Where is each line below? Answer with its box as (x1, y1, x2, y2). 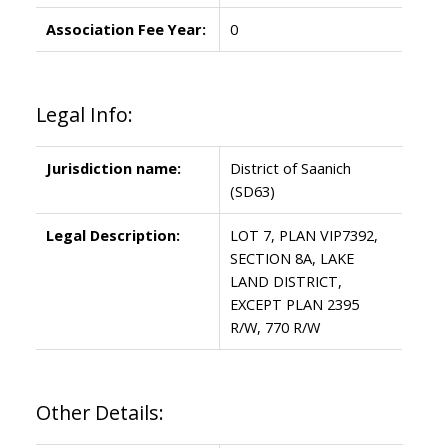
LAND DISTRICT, (229, 270, 342, 291)
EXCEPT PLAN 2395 (229, 293, 359, 314)
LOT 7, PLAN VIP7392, (229, 224, 378, 245)
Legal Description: (45, 224, 180, 245)
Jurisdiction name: (45, 157, 181, 178)
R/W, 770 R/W (229, 316, 320, 337)
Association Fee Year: (45, 18, 206, 39)
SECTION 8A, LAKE (229, 247, 354, 268)
